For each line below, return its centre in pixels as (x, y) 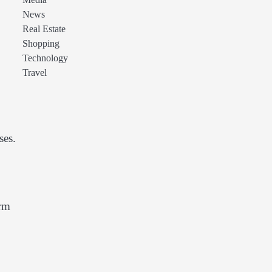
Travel (34, 73)
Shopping (41, 44)
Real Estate (44, 29)
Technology (45, 58)
